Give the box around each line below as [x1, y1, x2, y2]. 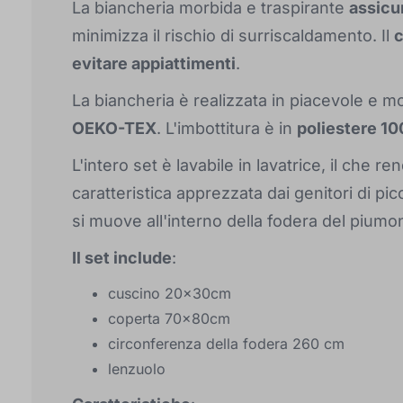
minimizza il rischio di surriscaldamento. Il [72, 26, 394, 46]
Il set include [72, 248, 172, 268]
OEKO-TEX [72, 119, 157, 139]
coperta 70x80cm [108, 309, 230, 328]
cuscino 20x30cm [108, 284, 231, 303]
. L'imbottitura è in [157, 119, 297, 139]
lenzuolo [108, 360, 166, 379]
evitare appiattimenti [72, 54, 236, 74]
